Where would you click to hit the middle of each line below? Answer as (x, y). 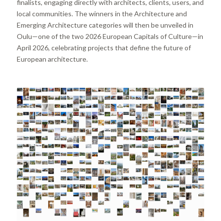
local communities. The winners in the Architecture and (102, 13)
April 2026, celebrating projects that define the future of (104, 47)
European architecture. (52, 59)
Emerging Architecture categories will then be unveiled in (105, 25)
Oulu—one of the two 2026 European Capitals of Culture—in (110, 36)
